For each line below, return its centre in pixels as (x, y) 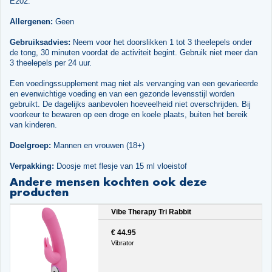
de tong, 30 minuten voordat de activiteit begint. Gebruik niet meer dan (133, 53)
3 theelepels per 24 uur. (50, 63)
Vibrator (122, 243)
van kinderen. (33, 125)
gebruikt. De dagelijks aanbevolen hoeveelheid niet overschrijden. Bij (130, 104)
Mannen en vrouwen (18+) (97, 146)
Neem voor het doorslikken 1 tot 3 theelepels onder (161, 42)
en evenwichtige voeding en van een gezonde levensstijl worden (122, 94)
